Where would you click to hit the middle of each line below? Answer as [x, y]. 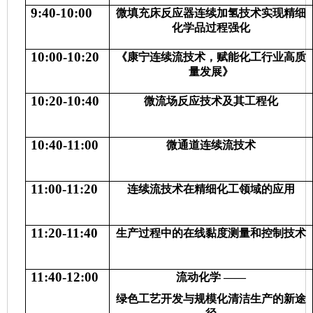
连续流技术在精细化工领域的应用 [211, 189]
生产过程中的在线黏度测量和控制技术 [211, 233]
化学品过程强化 [211, 28]
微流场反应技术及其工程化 [211, 101]
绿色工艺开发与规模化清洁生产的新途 [211, 299]
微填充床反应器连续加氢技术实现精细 [211, 13]
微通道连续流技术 [211, 145]
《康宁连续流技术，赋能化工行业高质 [211, 57]
